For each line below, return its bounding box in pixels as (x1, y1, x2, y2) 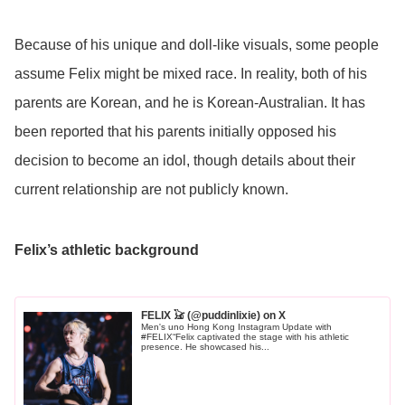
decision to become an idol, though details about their (14, 152, 355, 168)
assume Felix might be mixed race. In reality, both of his (14, 65, 367, 81)
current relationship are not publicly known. (14, 181, 288, 197)
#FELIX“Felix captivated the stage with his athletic (141, 331, 350, 342)
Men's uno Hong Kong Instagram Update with (141, 321, 333, 332)
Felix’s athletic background (14, 242, 199, 259)
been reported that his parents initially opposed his (14, 123, 336, 139)
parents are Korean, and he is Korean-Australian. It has (14, 94, 365, 110)
